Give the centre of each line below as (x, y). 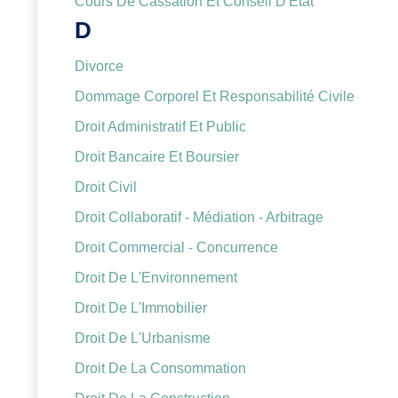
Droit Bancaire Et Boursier (157, 157)
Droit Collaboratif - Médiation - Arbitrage (199, 218)
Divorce (99, 67)
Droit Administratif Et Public (160, 127)
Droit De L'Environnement (156, 278)
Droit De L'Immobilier (141, 308)
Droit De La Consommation (160, 369)
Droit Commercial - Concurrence (176, 248)
